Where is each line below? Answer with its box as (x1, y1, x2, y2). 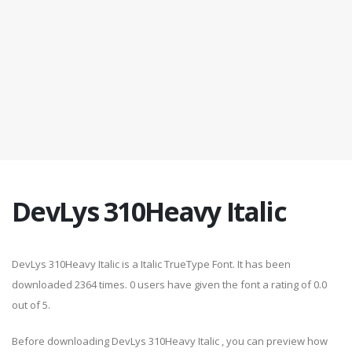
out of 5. (12, 298, 50, 312)
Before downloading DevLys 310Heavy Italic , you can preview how (12, 334, 328, 348)
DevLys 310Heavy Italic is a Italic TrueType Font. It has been (12, 257, 291, 271)
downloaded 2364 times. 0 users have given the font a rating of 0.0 (12, 277, 327, 291)
